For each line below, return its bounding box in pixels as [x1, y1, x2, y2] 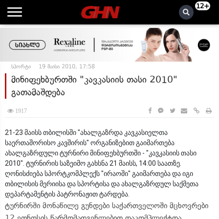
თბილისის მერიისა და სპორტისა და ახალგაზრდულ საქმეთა [5, 180, 198, 188]
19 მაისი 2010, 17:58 [39, 63, 95, 70]
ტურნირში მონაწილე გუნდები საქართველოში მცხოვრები [5, 201, 208, 210]
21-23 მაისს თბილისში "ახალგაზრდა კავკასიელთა [5, 129, 168, 136]
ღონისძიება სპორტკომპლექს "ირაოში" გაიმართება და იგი [5, 170, 193, 177]
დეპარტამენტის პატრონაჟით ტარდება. [5, 190, 130, 198]
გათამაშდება [11, 87, 65, 98]
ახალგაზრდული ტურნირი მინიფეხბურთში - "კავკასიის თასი [5, 149, 197, 157]
